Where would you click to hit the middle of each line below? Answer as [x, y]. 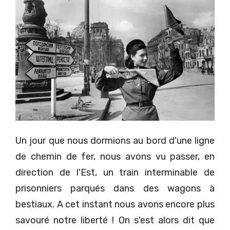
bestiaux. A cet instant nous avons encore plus [115, 204]
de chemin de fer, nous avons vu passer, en [115, 157]
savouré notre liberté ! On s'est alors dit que [115, 220]
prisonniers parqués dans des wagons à [115, 188]
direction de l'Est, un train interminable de [115, 172]
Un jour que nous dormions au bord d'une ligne [115, 141]
